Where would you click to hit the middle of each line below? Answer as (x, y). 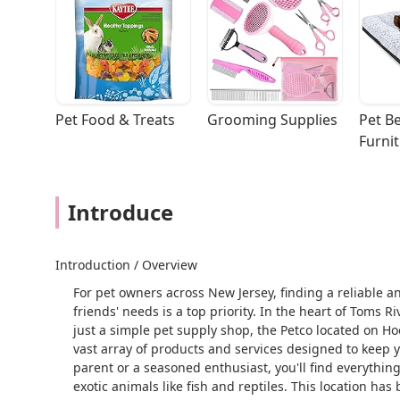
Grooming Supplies (272, 120)
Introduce (121, 212)
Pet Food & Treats (115, 120)
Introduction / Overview (126, 265)
